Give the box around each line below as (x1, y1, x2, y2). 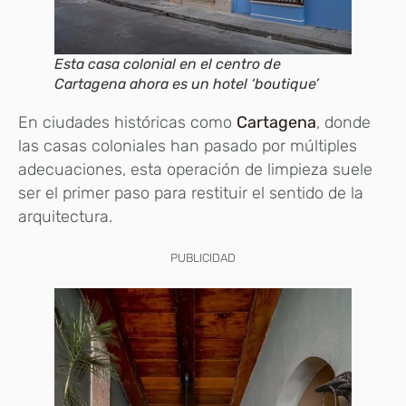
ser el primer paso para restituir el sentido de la (18, 182, 363, 203)
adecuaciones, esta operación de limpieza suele (18, 159, 372, 179)
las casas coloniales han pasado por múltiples (18, 135, 357, 156)
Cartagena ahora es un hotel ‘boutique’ (54, 74, 319, 92)
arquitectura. (18, 206, 112, 227)
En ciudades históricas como (18, 111, 237, 132)
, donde (316, 111, 371, 132)
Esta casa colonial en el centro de (54, 54, 281, 72)
